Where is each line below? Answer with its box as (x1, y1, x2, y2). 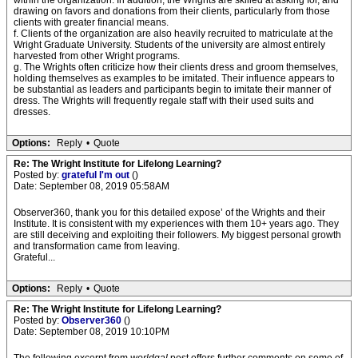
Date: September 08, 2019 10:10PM (14, 326, 169, 337)
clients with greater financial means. (14, 17, 169, 28)
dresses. (14, 106, 50, 117)
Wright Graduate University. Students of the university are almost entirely (14, 39, 325, 50)
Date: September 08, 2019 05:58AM (14, 181, 169, 192)
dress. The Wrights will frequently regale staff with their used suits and (14, 95, 314, 106)
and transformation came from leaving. (14, 241, 180, 252)
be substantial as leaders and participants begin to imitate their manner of (14, 84, 331, 95)
